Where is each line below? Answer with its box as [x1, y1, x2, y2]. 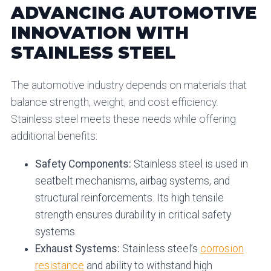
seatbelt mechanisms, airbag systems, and [34, 174, 230, 187]
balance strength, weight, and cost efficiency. [10, 96, 218, 108]
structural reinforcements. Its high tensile [34, 191, 224, 204]
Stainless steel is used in [131, 157, 248, 170]
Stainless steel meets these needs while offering [10, 113, 236, 125]
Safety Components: [34, 157, 131, 170]
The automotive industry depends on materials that [10, 79, 247, 91]
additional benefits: [10, 129, 97, 142]
